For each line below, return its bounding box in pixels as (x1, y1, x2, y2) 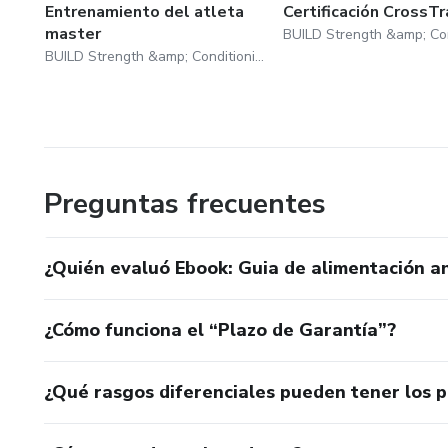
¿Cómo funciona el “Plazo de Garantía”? (44, 317, 396, 342)
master (45, 22, 101, 45)
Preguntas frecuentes (44, 184, 326, 223)
